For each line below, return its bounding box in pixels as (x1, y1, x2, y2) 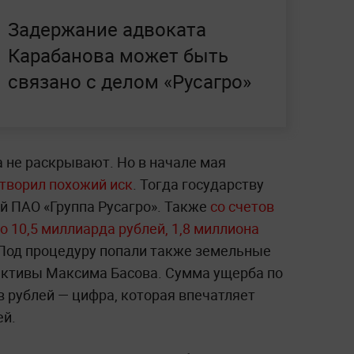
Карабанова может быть (8, 43, 228, 69)
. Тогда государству (133, 175, 264, 194)
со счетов (210, 197, 274, 217)
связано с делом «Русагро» (8, 69, 251, 95)
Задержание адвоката (8, 17, 206, 43)
